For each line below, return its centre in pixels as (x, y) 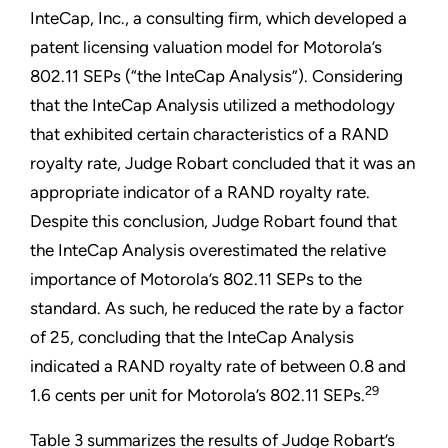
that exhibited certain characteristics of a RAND (209, 134)
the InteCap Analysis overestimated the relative (208, 250)
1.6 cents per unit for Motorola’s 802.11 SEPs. (197, 395)
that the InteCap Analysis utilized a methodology (212, 105)
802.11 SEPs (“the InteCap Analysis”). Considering (216, 76)
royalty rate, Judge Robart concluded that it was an (222, 163)
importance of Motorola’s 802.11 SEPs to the (196, 279)
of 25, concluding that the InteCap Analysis (192, 337)
